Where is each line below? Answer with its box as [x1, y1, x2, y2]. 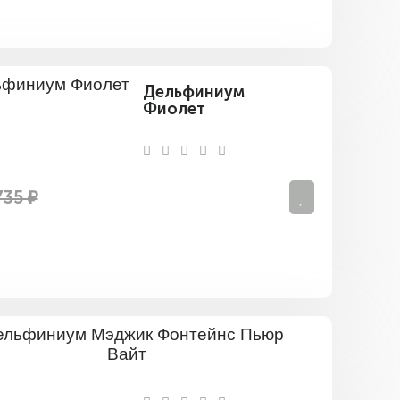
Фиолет [142, 99, 205, 120]
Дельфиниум [142, 82, 245, 103]
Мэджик [318, 349, 383, 370]
